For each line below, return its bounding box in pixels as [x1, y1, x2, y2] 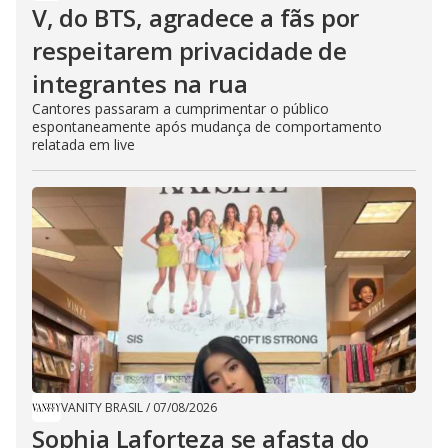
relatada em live [32, 135, 135, 155]
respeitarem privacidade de [32, 34, 347, 68]
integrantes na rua [32, 67, 248, 101]
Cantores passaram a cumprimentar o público [32, 99, 329, 119]
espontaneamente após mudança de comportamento [32, 117, 382, 137]
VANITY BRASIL [61, 399, 143, 417]
